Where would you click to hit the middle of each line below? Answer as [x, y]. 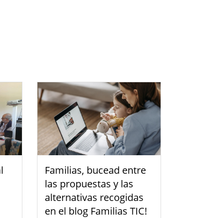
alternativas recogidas [94, 197]
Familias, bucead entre [95, 170]
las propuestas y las [89, 183]
